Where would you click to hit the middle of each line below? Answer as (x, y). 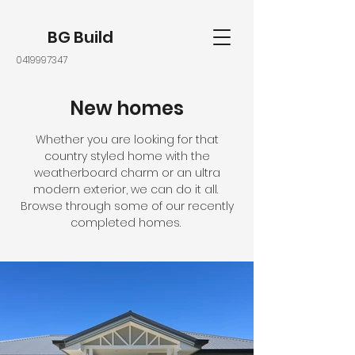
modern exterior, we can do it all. (127, 189)
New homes (127, 108)
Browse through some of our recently (127, 206)
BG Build (80, 37)
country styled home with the (127, 156)
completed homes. (127, 223)
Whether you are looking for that (127, 139)
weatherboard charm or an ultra (127, 173)
